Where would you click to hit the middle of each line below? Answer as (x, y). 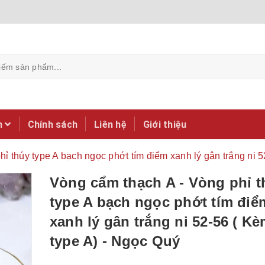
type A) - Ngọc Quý (115, 241)
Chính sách (52, 124)
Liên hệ (110, 124)
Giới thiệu (165, 124)
